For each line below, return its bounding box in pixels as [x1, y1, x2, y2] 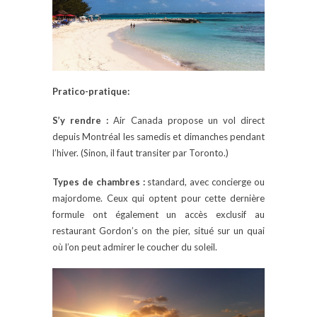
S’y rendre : [52, 114, 109, 126]
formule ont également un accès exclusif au [52, 208, 265, 220]
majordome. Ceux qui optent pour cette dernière [52, 192, 265, 204]
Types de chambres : [52, 175, 145, 188]
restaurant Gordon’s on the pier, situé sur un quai [52, 224, 265, 236]
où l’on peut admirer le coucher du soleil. [52, 241, 217, 253]
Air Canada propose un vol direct [108, 114, 265, 126]
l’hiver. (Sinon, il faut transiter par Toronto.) [52, 146, 229, 158]
